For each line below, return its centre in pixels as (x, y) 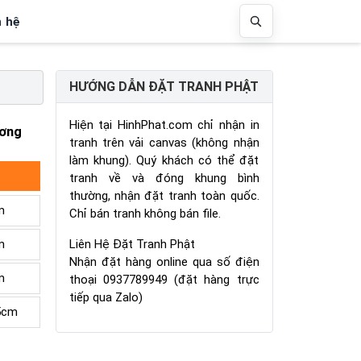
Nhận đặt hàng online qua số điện (164, 261)
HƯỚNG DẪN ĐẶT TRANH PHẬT (164, 87)
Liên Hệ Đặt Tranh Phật (132, 244)
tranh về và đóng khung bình (164, 178)
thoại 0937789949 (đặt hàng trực (164, 279)
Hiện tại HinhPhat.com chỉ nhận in (164, 124)
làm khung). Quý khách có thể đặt (164, 160)
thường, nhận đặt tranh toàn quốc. (164, 195)
